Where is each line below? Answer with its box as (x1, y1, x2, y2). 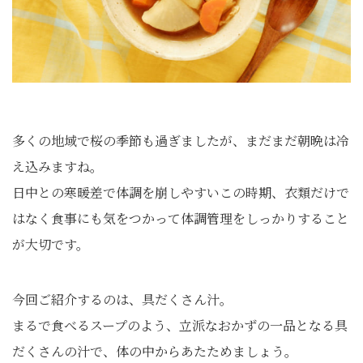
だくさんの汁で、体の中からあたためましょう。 (12, 341, 297, 361)
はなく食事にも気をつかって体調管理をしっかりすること (12, 208, 349, 228)
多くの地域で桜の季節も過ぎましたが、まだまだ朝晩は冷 (12, 130, 349, 150)
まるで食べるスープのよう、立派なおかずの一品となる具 (12, 315, 348, 335)
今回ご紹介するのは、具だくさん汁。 (12, 289, 233, 309)
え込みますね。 (12, 156, 103, 176)
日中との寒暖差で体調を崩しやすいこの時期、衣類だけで (12, 182, 349, 202)
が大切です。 (12, 234, 89, 254)
